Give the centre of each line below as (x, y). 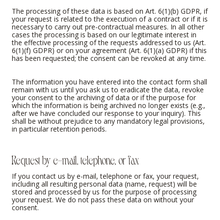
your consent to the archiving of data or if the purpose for (104, 98)
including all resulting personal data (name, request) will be (104, 184)
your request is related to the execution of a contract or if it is (110, 19)
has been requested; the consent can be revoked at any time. (109, 58)
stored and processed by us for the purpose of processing (104, 192)
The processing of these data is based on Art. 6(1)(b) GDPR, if (110, 11)
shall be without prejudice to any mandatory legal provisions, (108, 121)
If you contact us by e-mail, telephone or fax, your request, (105, 176)
